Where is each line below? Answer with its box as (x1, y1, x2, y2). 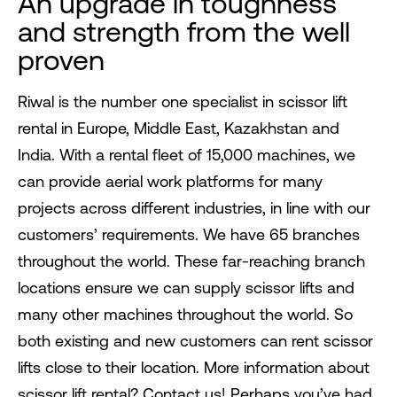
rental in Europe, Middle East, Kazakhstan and (18, 119, 339, 138)
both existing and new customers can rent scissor (18, 331, 373, 351)
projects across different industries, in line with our (18, 198, 370, 218)
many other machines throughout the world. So (18, 305, 353, 324)
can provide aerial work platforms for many (18, 172, 323, 191)
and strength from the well (18, 15, 350, 49)
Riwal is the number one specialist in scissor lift (18, 92, 347, 112)
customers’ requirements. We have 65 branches (18, 225, 360, 245)
